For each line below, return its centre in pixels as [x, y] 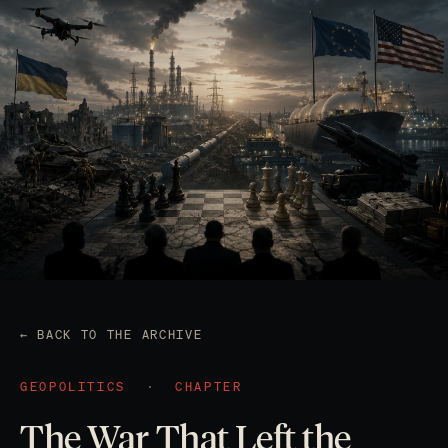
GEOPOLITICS [73, 386]
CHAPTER [208, 386]
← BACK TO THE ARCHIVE [111, 334]
